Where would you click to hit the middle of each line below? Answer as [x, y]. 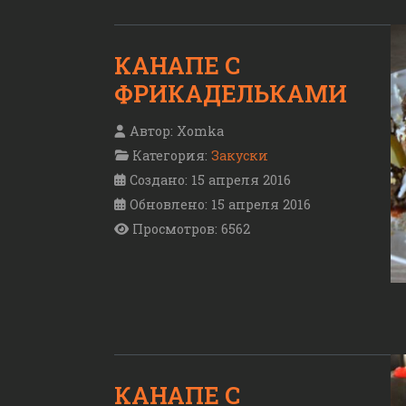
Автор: [151, 130]
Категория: [170, 155]
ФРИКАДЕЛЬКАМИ [231, 94]
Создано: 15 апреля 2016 [210, 179]
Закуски [240, 155]
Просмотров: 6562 [191, 228]
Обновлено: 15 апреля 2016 [220, 204]
